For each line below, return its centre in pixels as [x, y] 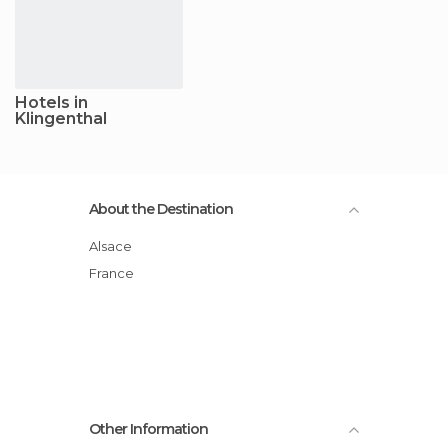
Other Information [148, 428]
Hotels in [51, 102]
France [115, 272]
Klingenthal [61, 118]
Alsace [115, 245]
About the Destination [161, 208]
